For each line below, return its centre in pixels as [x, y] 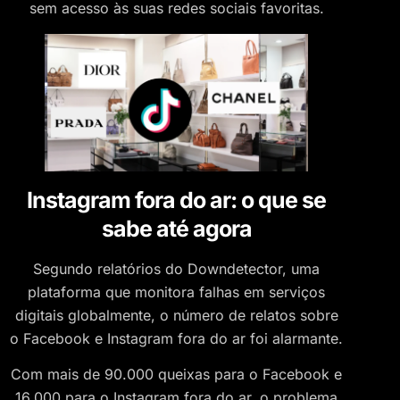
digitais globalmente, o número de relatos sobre [176, 316]
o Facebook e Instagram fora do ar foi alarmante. [176, 339]
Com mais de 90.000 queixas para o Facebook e [176, 375]
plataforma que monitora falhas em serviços [176, 292]
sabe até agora [176, 229]
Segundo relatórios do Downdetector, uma [176, 269]
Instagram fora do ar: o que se [176, 200]
